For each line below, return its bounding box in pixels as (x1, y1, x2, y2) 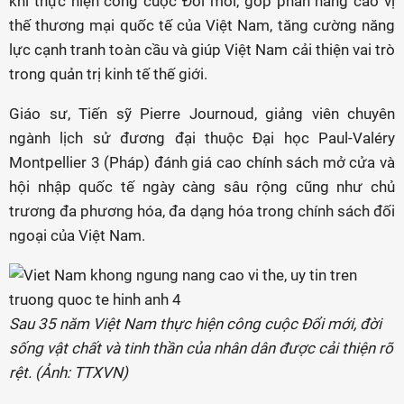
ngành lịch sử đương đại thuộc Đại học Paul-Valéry (9, 129, 395, 147)
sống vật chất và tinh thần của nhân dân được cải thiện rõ (9, 339, 393, 357)
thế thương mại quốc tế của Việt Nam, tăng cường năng (9, 16, 395, 34)
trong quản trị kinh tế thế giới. (9, 65, 207, 83)
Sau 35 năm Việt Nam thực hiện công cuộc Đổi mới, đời (9, 315, 381, 333)
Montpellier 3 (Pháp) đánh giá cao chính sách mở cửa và (9, 153, 395, 171)
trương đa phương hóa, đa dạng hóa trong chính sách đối (9, 202, 395, 220)
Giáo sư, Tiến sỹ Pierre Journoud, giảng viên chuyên (9, 105, 395, 123)
